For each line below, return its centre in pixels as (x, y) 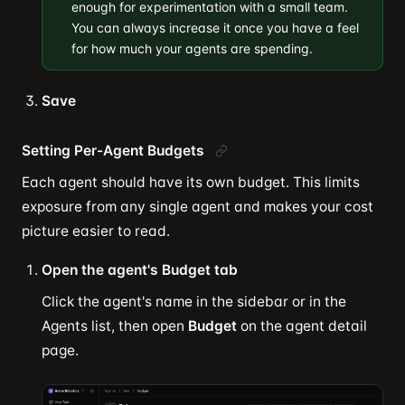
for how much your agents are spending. (192, 48)
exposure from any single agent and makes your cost (198, 206)
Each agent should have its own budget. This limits (191, 182)
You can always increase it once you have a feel (215, 27)
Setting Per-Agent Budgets (113, 150)
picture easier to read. (96, 231)
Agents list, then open (115, 325)
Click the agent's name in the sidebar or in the (194, 301)
